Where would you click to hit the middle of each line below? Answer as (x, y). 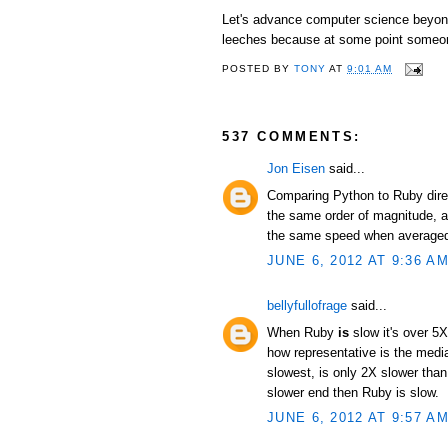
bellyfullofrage (307, 305)
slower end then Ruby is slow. (353, 392)
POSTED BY (258, 69)
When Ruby (302, 332)
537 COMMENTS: (291, 136)
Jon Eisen (296, 168)
